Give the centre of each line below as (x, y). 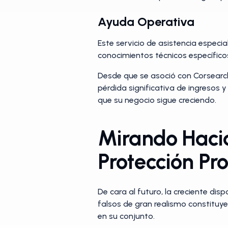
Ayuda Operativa (146, 22)
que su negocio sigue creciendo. (158, 100)
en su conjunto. (126, 216)
